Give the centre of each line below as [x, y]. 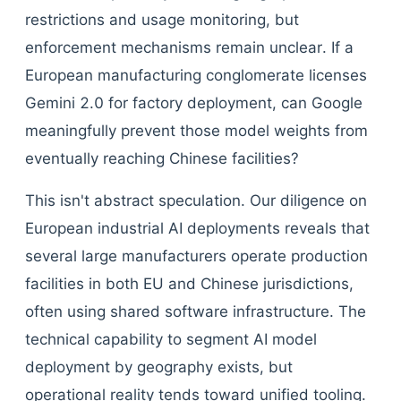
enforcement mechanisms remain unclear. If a [189, 47]
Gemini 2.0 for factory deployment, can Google [194, 103]
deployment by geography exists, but [159, 367]
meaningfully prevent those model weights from [196, 131]
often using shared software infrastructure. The [196, 311]
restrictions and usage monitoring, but [162, 20]
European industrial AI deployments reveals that [197, 228]
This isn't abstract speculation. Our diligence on [196, 200]
